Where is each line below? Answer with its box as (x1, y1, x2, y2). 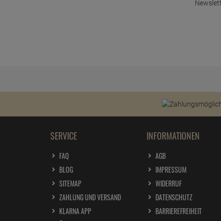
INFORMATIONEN (147, 129, 200, 143)
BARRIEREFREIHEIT (155, 206, 202, 217)
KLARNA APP (59, 206, 91, 217)
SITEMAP (59, 178, 81, 189)
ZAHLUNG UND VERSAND (59, 192, 121, 203)
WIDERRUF (155, 178, 182, 189)
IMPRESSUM (155, 164, 186, 175)
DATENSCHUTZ (155, 192, 192, 203)
